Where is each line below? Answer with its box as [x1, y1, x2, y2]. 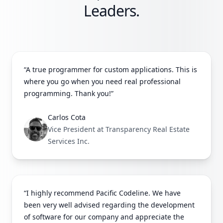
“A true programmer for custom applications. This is [24, 65, 197, 75]
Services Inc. [48, 136, 90, 146]
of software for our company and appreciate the [24, 212, 184, 222]
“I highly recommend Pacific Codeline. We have [24, 188, 181, 198]
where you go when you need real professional [24, 77, 181, 87]
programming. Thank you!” [24, 89, 113, 99]
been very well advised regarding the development [24, 200, 195, 210]
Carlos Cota [48, 112, 86, 122]
